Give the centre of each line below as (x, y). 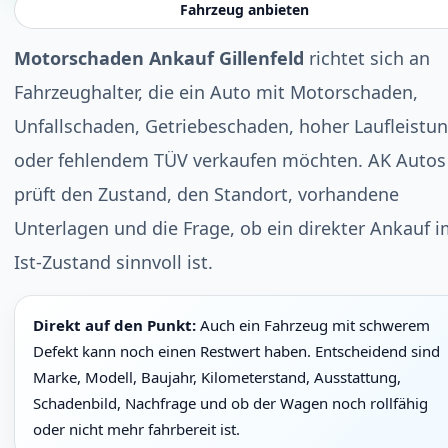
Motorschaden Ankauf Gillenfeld (159, 58)
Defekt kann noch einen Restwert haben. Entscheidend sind (236, 351)
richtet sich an (367, 58)
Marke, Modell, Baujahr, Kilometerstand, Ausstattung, (217, 377)
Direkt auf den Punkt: (114, 325)
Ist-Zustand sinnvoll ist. (113, 262)
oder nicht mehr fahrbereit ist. (136, 429)
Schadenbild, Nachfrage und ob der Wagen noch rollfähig (230, 403)
